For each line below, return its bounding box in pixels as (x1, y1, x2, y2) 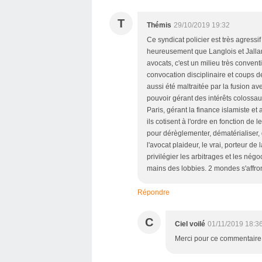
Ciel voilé (175, 219, 205, 228)
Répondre (137, 188, 170, 196)
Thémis (147, 20, 171, 29)
